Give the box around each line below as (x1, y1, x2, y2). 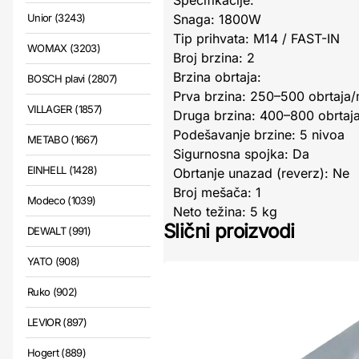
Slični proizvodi (163, 220, 295, 244)
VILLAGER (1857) (27, 103, 103, 116)
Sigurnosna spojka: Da (173, 146, 309, 163)
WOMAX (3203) (27, 42, 101, 55)
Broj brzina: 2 (173, 50, 255, 67)
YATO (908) (27, 255, 80, 268)
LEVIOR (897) (27, 316, 87, 329)
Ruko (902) (27, 285, 78, 299)
